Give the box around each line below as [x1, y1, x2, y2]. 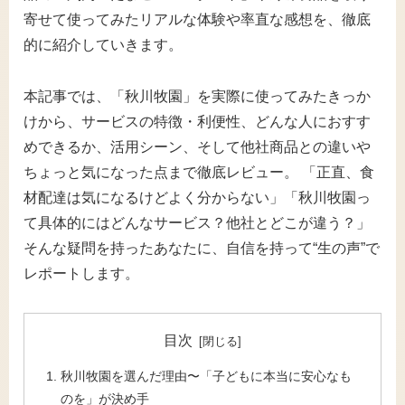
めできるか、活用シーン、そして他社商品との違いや [24, 139, 371, 155]
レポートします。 [24, 266, 139, 282]
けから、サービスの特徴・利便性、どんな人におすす [24, 114, 371, 130]
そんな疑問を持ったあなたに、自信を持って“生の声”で [24, 240, 380, 257]
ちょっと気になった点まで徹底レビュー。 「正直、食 [24, 165, 374, 181]
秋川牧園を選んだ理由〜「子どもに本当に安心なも [61, 369, 353, 384]
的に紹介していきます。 [24, 37, 183, 53]
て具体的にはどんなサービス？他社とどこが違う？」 [24, 215, 371, 231]
